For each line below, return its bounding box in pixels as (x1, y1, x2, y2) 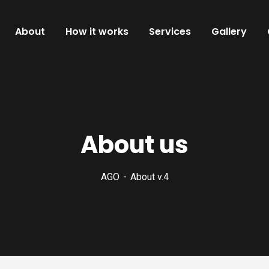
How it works (65, 25, 128, 38)
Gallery (211, 25, 247, 38)
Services (149, 25, 191, 38)
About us (80, 128, 189, 162)
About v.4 (130, 171, 169, 183)
